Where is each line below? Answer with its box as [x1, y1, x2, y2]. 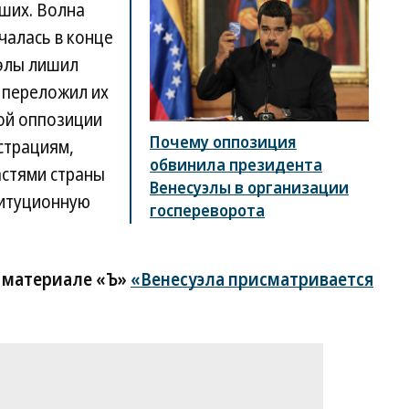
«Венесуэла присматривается [131, 267, 373, 291]
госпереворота [150, 199, 265, 221]
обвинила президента [150, 153, 322, 175]
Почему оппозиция [150, 131, 297, 152]
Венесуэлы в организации [150, 176, 349, 198]
